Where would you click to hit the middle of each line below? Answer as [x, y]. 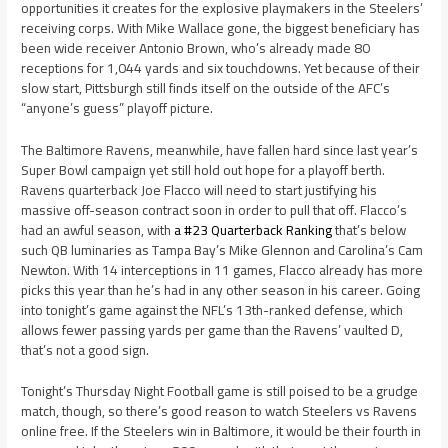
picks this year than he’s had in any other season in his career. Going [221, 289]
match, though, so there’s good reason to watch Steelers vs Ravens [219, 411]
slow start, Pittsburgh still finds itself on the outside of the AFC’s [206, 87]
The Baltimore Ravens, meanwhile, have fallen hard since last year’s [220, 149]
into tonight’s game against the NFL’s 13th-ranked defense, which [212, 309]
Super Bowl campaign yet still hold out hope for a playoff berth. [203, 169]
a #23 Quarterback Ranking [253, 229]
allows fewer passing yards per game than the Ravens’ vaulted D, [212, 329]
